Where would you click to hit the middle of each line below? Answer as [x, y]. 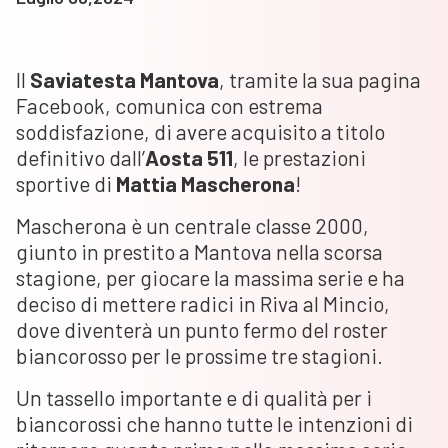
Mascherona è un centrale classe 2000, [192, 226]
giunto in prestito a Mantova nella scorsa [199, 252]
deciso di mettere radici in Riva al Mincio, [203, 304]
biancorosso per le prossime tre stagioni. [199, 356]
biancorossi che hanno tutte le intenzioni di [214, 424]
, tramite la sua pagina [320, 80]
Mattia [146, 184]
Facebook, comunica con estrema [169, 106]
